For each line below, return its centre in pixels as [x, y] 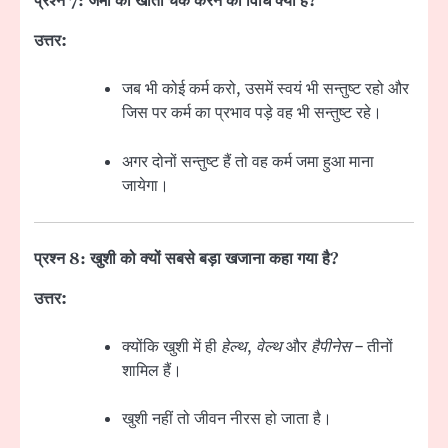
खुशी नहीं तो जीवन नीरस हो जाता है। [227, 418]
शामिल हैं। [152, 370]
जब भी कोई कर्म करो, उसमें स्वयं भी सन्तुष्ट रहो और [265, 89]
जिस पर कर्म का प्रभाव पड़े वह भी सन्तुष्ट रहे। [252, 113]
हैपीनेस [331, 346]
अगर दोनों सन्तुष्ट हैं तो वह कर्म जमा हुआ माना [248, 161]
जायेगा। [145, 185]
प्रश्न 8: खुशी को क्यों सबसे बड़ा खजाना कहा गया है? [186, 258]
